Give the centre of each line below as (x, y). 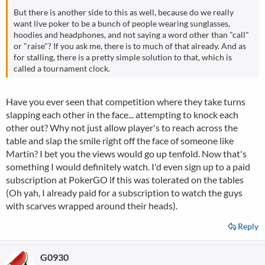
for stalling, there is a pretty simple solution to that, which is (123, 57)
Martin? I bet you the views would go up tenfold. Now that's (126, 153)
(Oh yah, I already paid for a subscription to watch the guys (124, 193)
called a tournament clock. (62, 68)
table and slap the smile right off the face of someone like (120, 140)
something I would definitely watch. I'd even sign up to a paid (128, 167)
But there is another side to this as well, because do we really (124, 12)
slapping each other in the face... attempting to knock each (122, 114)
